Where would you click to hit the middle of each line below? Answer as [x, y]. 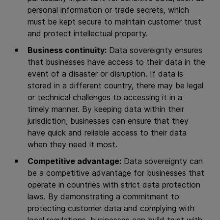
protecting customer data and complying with [111, 208]
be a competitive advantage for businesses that [116, 173]
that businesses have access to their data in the [116, 62]
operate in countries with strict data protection [114, 185]
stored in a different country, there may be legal [115, 85]
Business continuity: [67, 50]
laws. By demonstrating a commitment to [103, 196]
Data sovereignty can [162, 161]
